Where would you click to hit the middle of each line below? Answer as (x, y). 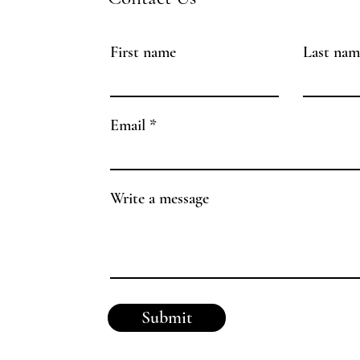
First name (143, 52)
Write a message (159, 198)
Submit (166, 317)
